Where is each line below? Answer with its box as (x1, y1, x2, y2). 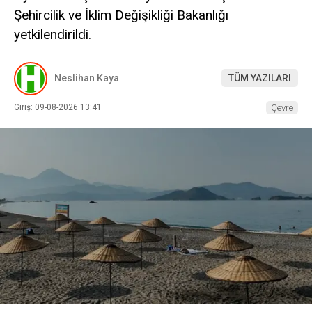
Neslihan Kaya (54, 72, 119, 84)
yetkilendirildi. (14, 26, 91, 42)
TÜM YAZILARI (228, 72, 291, 84)
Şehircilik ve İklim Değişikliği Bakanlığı (14, 7, 228, 23)
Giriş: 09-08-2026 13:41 (14, 102, 102, 112)
